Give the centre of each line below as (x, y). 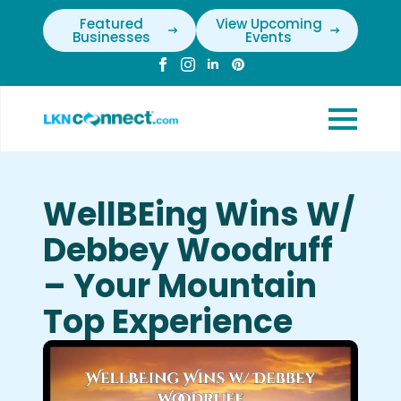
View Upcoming (269, 24)
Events (269, 37)
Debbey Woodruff (188, 250)
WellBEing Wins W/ (199, 214)
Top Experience (168, 322)
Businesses (111, 37)
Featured (111, 24)
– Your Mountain (180, 286)
